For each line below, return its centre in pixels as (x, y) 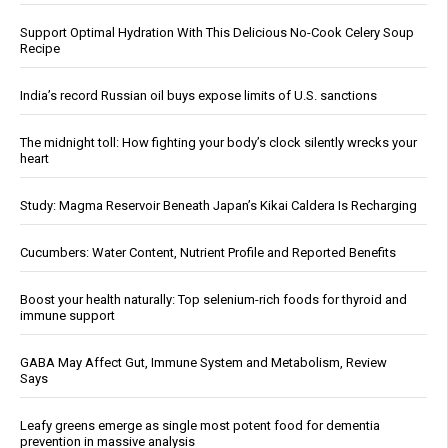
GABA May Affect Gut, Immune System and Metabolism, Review (203, 362)
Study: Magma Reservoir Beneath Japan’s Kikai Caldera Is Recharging (218, 205)
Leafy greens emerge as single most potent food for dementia (200, 425)
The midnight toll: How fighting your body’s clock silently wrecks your (218, 142)
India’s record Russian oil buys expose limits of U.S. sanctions (198, 95)
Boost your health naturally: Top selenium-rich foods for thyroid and (213, 299)
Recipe (40, 48)
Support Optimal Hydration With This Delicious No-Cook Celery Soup (217, 32)
